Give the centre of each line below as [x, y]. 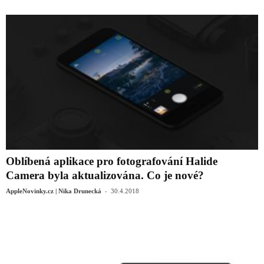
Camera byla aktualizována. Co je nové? [105, 175]
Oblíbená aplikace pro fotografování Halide [112, 161]
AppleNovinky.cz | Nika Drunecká [54, 191]
